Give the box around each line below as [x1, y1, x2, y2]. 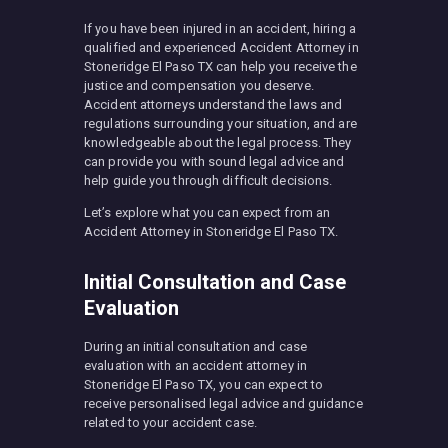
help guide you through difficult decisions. [84, 173, 333, 189]
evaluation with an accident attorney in [84, 358, 307, 374]
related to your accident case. [84, 415, 258, 431]
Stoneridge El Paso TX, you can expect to [84, 377, 324, 393]
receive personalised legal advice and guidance [84, 396, 363, 412]
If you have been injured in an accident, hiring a [84, 21, 356, 37]
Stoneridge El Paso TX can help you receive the [84, 59, 357, 75]
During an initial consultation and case [84, 339, 307, 355]
